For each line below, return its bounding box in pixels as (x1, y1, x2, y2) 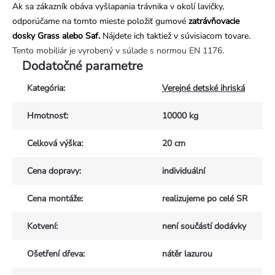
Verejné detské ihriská (162, 82, 245, 95)
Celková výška (27, 137, 81, 150)
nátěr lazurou (162, 248, 212, 260)
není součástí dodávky (162, 220, 246, 233)
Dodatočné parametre (22, 58, 143, 75)
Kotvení (27, 220, 56, 233)
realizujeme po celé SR (162, 193, 247, 205)
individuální (162, 165, 205, 177)
